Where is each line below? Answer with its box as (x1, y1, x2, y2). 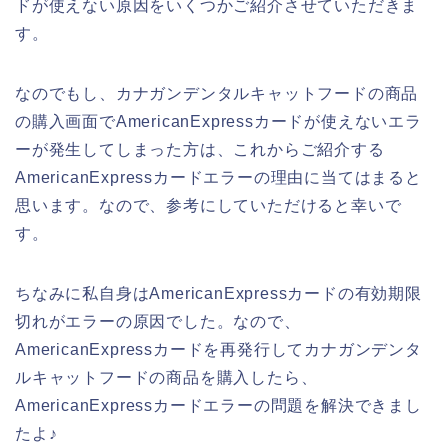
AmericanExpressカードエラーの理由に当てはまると (15, 169, 422, 187)
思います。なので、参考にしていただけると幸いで (15, 197, 402, 215)
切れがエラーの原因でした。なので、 (15, 313, 301, 331)
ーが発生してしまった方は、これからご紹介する (15, 141, 385, 159)
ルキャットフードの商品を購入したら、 (15, 369, 318, 387)
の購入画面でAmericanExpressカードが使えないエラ (15, 113, 422, 131)
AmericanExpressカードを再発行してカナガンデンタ (15, 341, 422, 359)
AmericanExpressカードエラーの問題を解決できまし (15, 397, 422, 415)
